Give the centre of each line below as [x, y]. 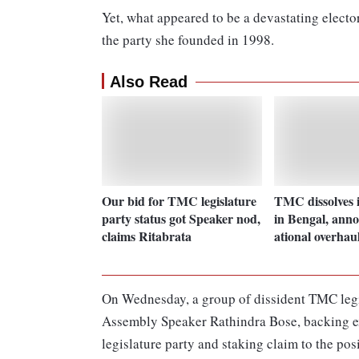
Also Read [149, 82]
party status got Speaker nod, [181, 218]
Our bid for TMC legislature [179, 200]
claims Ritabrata [147, 236]
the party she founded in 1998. [188, 40]
